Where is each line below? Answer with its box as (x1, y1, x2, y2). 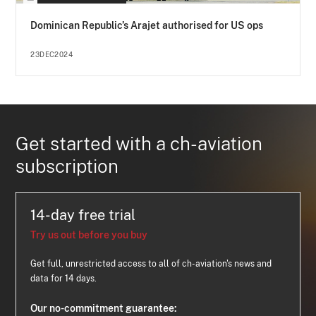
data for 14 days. (30, 274, 97, 284)
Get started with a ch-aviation (16, 133, 263, 154)
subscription (16, 155, 119, 177)
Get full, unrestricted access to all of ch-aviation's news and (30, 259, 272, 269)
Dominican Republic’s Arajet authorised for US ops (30, 20, 264, 31)
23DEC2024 (30, 50, 73, 59)
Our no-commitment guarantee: (30, 303, 178, 314)
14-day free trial (30, 207, 136, 224)
